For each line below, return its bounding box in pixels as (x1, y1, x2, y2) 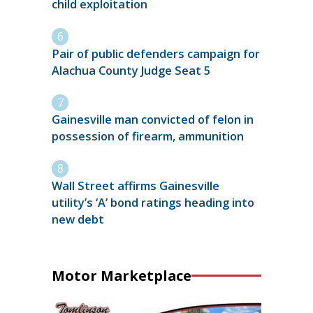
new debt (52, 211, 104, 227)
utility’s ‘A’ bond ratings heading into (52, 194, 254, 210)
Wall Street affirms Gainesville (52, 177, 219, 194)
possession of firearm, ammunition (52, 129, 244, 145)
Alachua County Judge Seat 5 (52, 62, 210, 78)
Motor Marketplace (52, 265, 191, 285)
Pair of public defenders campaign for (52, 45, 260, 61)
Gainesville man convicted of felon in (52, 112, 254, 128)
